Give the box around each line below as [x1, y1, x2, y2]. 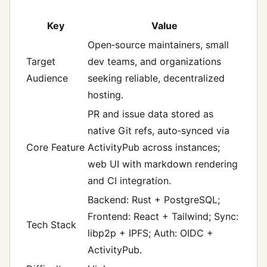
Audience [26, 72, 68, 85]
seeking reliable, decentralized [88, 72, 225, 85]
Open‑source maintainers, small [88, 39, 229, 51]
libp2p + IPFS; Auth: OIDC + [88, 227, 213, 240]
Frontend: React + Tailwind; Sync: [88, 210, 238, 223]
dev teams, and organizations [88, 55, 221, 68]
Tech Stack [26, 219, 76, 231]
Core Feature [26, 141, 85, 154]
